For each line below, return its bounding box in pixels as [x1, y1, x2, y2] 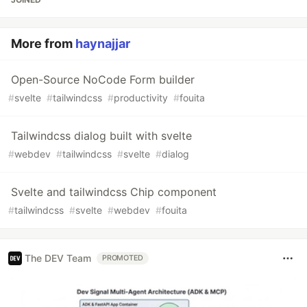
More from [11, 36, 75, 51]
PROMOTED [102, 253, 144, 262]
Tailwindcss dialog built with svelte [11, 128, 192, 143]
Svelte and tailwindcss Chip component [11, 184, 217, 199]
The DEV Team [25, 252, 91, 265]
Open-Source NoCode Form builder [11, 72, 195, 86]
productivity [114, 91, 168, 103]
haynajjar [75, 36, 130, 51]
